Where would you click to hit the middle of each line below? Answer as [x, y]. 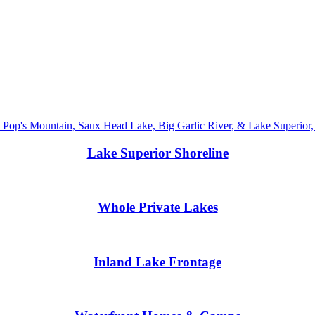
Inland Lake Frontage [157, 262]
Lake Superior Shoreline [157, 153]
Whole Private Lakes [157, 207]
